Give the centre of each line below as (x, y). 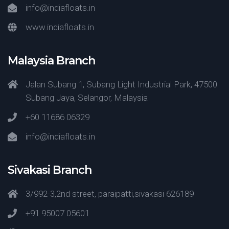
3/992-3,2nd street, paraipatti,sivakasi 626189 (110, 194)
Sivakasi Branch (50, 170)
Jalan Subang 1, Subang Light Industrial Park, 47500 (121, 84)
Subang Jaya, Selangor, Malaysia (87, 98)
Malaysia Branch (51, 61)
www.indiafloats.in (60, 27)
